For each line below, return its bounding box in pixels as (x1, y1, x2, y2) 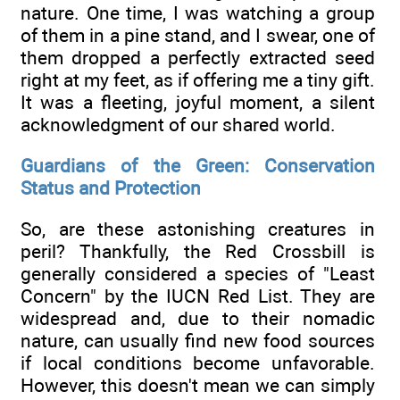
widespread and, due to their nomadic (21, 307, 375, 330)
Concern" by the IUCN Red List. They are (21, 285, 375, 308)
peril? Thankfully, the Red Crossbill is (21, 240, 375, 263)
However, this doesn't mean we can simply (21, 374, 375, 397)
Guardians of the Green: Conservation (21, 154, 375, 177)
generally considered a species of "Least (21, 262, 375, 286)
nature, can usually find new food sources (21, 329, 375, 353)
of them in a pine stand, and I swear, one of (21, 23, 375, 46)
